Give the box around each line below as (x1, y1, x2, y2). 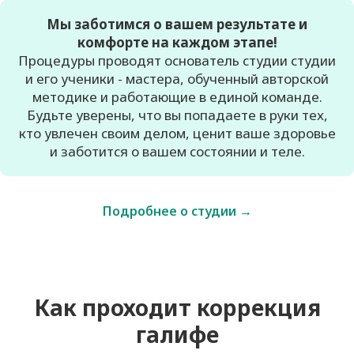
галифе (135, 319, 219, 350)
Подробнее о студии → (102, 202, 252, 220)
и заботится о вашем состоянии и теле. (49, 141, 305, 160)
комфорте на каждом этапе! (77, 32, 277, 51)
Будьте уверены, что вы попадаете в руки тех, (26, 105, 328, 124)
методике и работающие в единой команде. (32, 87, 322, 106)
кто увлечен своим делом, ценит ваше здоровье (18, 123, 336, 142)
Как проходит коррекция (33, 292, 321, 323)
